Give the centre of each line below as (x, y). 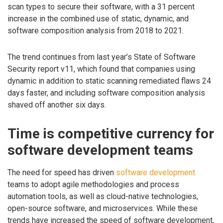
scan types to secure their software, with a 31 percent (101, 7)
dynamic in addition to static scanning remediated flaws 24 (109, 81)
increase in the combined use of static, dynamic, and (98, 19)
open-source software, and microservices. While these (103, 209)
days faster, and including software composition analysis (106, 93)
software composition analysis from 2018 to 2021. (96, 31)
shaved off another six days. (57, 105)
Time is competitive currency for (111, 133)
